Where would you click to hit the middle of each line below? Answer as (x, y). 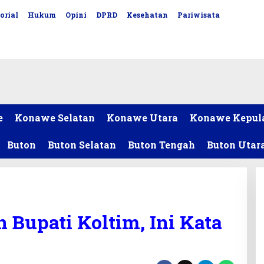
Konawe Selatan (55, 118)
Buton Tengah (161, 145)
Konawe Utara (142, 118)
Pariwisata (199, 15)
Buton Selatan (82, 145)
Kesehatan (148, 15)
